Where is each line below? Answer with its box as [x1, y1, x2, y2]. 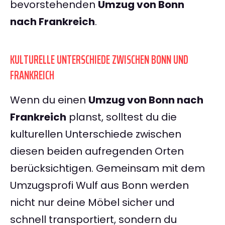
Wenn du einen [10, 93, 88, 107]
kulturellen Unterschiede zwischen [10, 127, 181, 142]
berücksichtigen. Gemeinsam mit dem [10, 161, 205, 176]
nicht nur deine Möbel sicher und [10, 195, 175, 210]
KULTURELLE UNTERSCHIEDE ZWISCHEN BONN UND [10, 50, 188, 70]
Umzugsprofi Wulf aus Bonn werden [10, 178, 189, 193]
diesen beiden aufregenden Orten [10, 144, 184, 159]
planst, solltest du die [66, 110, 177, 125]
